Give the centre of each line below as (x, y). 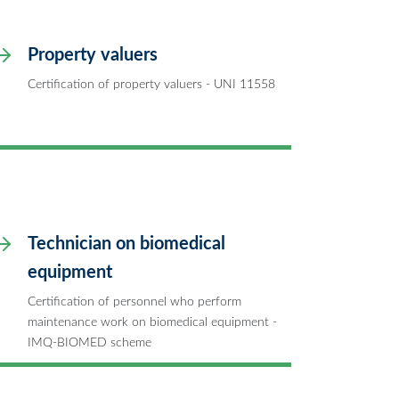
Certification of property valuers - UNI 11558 (151, 84)
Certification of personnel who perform (134, 301)
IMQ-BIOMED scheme (90, 342)
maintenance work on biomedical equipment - (152, 322)
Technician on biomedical (126, 244)
